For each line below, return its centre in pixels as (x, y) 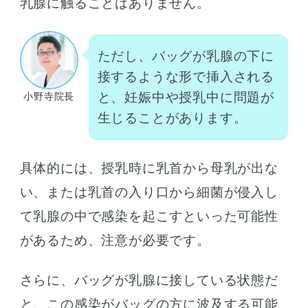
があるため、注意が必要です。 (115, 241)
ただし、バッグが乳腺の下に (186, 56)
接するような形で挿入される (186, 77)
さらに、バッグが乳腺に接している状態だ (149, 280)
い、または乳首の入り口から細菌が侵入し (149, 192)
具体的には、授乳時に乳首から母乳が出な (149, 168)
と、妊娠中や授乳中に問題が (186, 98)
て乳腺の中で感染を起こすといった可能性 (149, 217)
